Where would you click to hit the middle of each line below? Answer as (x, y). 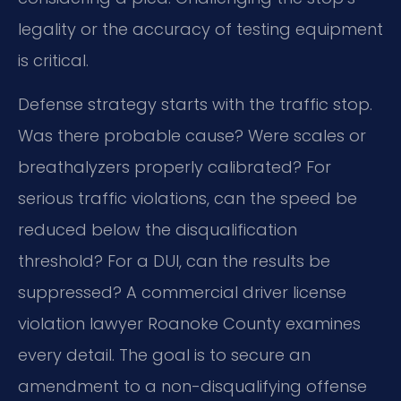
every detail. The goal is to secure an (164, 355)
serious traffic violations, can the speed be (188, 199)
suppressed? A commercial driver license (182, 293)
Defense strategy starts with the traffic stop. (195, 105)
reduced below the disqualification (158, 230)
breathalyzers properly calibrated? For (175, 167)
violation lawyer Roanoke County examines (189, 324)
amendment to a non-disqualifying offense (192, 387)
